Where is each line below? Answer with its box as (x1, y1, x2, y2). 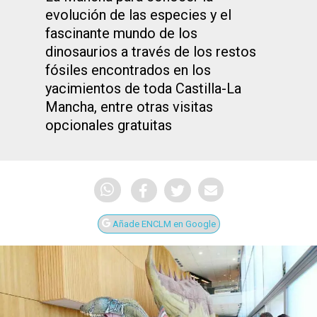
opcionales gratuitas (45, 117, 172, 134)
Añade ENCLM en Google (110, 219, 216, 230)
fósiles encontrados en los (45, 62, 211, 79)
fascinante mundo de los (45, 25, 197, 42)
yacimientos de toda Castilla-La (45, 80, 241, 97)
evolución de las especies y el (45, 6, 231, 23)
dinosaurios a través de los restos (45, 43, 256, 60)
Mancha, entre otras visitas (45, 98, 213, 115)
